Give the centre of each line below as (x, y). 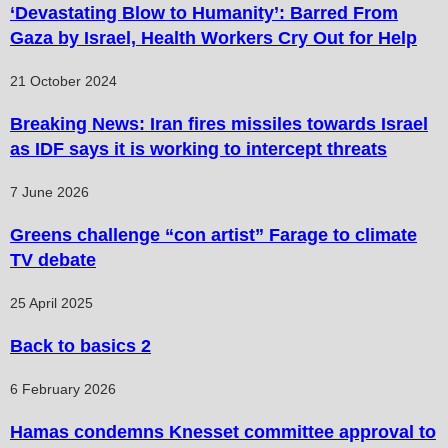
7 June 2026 (49, 192)
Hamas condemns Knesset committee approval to (223, 432)
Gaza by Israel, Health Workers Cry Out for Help (213, 38)
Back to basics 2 (80, 346)
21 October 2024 (63, 81)
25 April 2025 (51, 303)
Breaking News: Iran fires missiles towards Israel (219, 124)
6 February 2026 (63, 389)
